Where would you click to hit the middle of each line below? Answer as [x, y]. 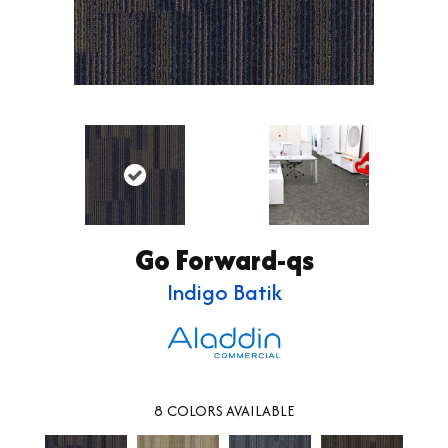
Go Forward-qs [224, 259]
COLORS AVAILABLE [230, 411]
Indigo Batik [224, 291]
